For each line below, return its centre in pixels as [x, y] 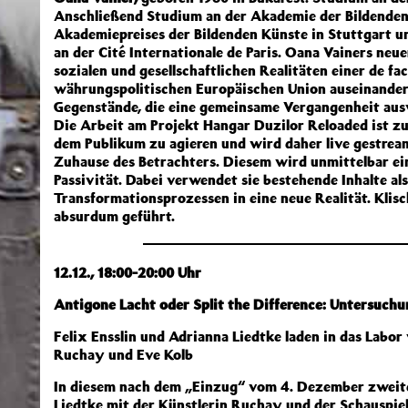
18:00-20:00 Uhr [149, 272]
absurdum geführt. [114, 216]
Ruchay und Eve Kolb [123, 354]
